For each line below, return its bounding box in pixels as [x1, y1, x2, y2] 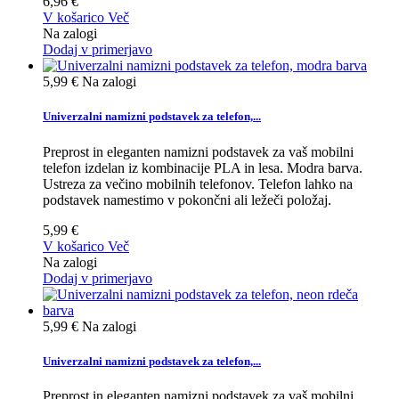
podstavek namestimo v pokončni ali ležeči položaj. [43, 191, 331, 208]
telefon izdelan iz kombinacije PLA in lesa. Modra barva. [43, 159, 362, 175]
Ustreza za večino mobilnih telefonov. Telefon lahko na [43, 175, 353, 191]
